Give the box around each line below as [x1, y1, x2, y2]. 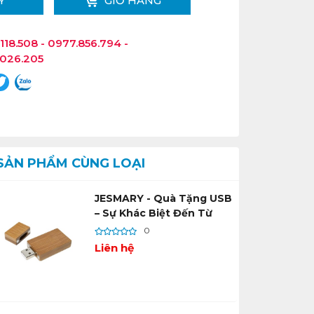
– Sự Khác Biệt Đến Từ [94, 207, 212, 220]
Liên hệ [94, 241, 134, 255]
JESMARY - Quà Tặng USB [94, 192, 232, 205]
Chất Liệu [94, 221, 146, 235]
